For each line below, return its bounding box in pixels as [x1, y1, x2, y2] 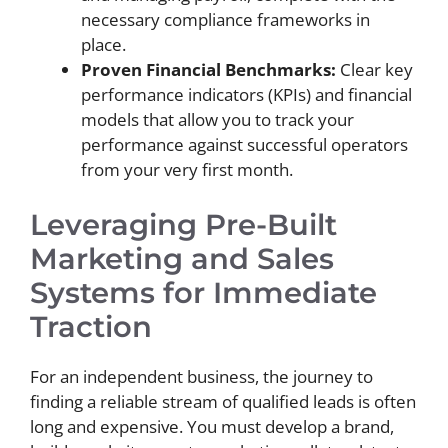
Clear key [336, 58, 413, 81]
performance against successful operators [81, 133, 408, 156]
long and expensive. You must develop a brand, [30, 414, 394, 438]
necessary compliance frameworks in [81, 8, 370, 31]
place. [81, 33, 126, 56]
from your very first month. [81, 158, 293, 181]
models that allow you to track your [81, 108, 354, 131]
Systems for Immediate [30, 274, 377, 310]
